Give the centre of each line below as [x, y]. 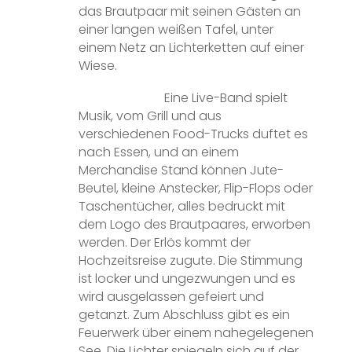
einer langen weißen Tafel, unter [176, 30]
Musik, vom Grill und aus [150, 115]
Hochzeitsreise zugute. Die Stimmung [190, 260]
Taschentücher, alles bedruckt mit [181, 206]
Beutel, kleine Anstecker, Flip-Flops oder [195, 188]
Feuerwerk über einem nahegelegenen [196, 332]
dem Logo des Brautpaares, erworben [194, 224]
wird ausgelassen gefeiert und [171, 296]
